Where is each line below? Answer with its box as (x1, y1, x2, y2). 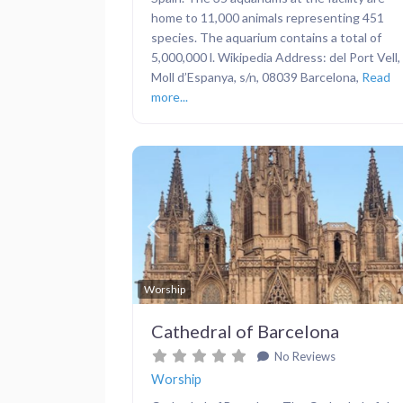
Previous (152, 228, 205, 244)
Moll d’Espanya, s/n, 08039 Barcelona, (151, 68, 362, 85)
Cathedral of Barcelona (151, 320, 339, 343)
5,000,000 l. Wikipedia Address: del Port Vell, (151, 49, 400, 65)
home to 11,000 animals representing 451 (151, 9, 384, 25)
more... (151, 88, 188, 104)
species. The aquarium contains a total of (151, 29, 381, 45)
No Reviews (271, 349, 336, 364)
